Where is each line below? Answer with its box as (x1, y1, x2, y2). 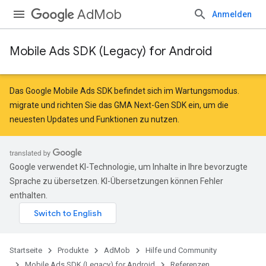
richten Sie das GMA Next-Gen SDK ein (57, 100, 199, 110)
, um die (199, 100, 229, 110)
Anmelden (212, 9, 252, 19)
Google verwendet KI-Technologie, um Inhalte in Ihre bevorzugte (9, 162, 248, 172)
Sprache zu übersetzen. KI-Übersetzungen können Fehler (9, 176, 223, 186)
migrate (9, 100, 39, 110)
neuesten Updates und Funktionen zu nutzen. (9, 115, 179, 124)
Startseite (9, 246, 42, 255)
